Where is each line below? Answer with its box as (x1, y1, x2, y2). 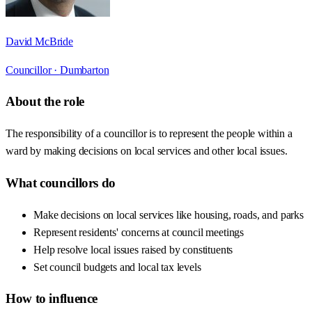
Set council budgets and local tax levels (33, 260, 201, 273)
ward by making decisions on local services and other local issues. (6, 145, 288, 157)
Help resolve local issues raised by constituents (33, 243, 233, 256)
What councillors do (6, 175, 116, 190)
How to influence (6, 291, 98, 306)
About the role (6, 94, 84, 109)
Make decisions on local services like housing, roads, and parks (33, 208, 304, 221)
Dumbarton (59, 63, 109, 76)
